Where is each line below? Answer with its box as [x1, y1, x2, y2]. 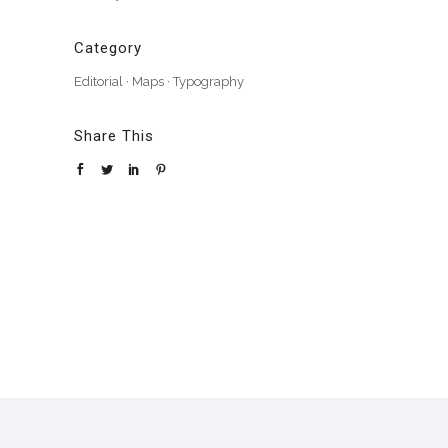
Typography [173, 73, 244, 89]
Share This [74, 126, 154, 145]
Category [74, 38, 142, 57]
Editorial [74, 73, 123, 89]
